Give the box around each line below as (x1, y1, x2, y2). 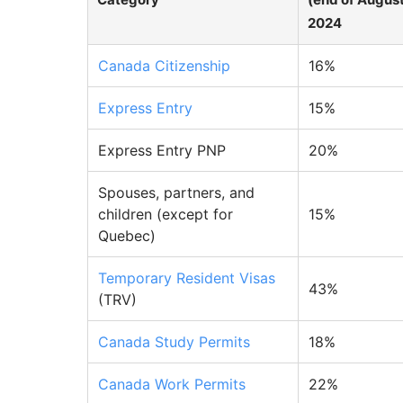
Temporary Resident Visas (98, 269, 275, 288)
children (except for (98, 205, 233, 224)
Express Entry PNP (98, 141, 226, 160)
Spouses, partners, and (98, 184, 255, 202)
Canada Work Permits (98, 375, 246, 394)
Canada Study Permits (98, 333, 250, 352)
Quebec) (98, 227, 156, 246)
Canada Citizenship (98, 57, 230, 76)
